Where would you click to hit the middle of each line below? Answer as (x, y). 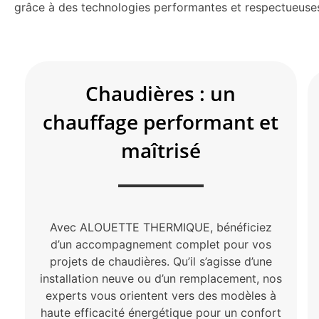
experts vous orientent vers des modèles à (161, 296)
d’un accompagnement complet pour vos (161, 245)
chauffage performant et (161, 122)
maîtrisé (161, 151)
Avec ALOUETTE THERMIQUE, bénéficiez (161, 228)
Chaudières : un (161, 94)
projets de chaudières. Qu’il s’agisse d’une (161, 262)
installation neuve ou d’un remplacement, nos (161, 279)
